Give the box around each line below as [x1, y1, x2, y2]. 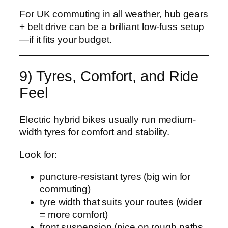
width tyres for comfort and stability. [19, 127, 170, 138]
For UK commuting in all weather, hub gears [19, 9, 208, 20]
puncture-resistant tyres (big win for [40, 171, 191, 182]
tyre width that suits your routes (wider [40, 196, 202, 208]
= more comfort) [40, 209, 108, 220]
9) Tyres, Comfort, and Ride [19, 68, 199, 85]
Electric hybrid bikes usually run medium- [19, 114, 196, 125]
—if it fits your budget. [19, 34, 112, 45]
